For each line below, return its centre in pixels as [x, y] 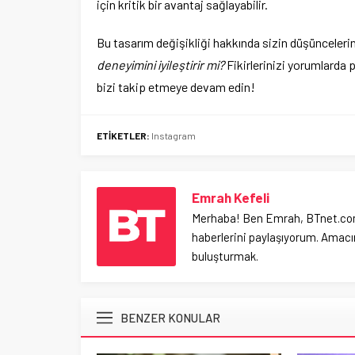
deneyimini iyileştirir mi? [160, 65]
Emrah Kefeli [231, 197]
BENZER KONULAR [170, 318]
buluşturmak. [225, 256]
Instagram [174, 136]
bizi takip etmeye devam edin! [176, 87]
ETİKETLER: [123, 136]
